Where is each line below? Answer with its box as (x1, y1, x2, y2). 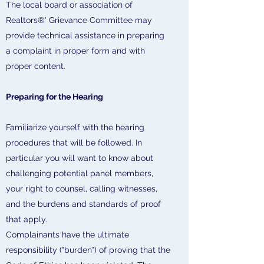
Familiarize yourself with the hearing (6, 123, 144, 132)
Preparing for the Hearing (6, 92, 103, 101)
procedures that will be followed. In (6, 138, 142, 147)
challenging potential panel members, (6, 169, 153, 178)
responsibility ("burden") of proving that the (6, 245, 170, 255)
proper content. (6, 61, 65, 71)
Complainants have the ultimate (6, 230, 129, 239)
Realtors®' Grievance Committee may (6, 15, 152, 25)
